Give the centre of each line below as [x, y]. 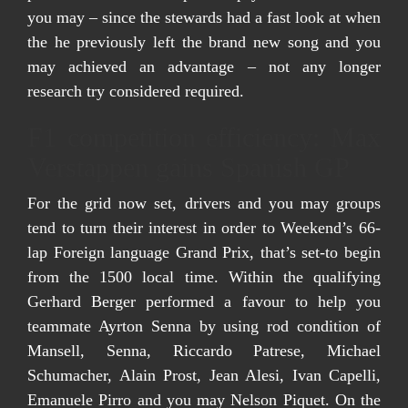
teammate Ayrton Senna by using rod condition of [204, 326]
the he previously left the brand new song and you [204, 42]
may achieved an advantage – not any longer [204, 66]
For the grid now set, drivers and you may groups [204, 203]
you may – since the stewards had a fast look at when [204, 17]
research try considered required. [136, 91]
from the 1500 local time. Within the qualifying [204, 277]
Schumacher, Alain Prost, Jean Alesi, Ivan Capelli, [204, 375]
